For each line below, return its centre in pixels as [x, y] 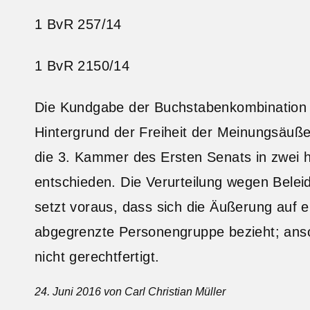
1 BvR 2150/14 [82, 65]
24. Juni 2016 [68, 291]
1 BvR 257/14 [78, 24]
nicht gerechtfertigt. [97, 256]
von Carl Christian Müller [163, 291]
